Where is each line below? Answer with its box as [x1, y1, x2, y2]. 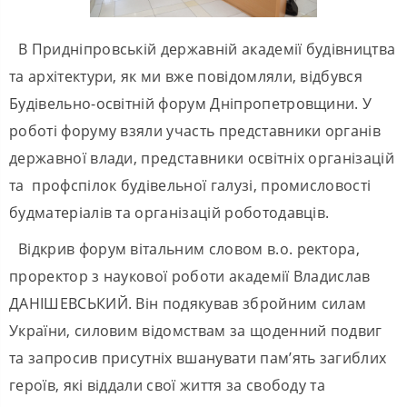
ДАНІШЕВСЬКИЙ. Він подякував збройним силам [9, 293, 367, 313]
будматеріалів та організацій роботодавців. [9, 202, 330, 223]
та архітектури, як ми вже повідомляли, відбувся [9, 65, 363, 86]
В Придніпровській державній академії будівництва [18, 38, 396, 59]
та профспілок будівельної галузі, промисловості [9, 174, 372, 195]
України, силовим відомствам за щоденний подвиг [9, 320, 382, 341]
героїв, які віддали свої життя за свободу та [9, 374, 326, 395]
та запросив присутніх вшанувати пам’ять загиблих [9, 347, 387, 368]
